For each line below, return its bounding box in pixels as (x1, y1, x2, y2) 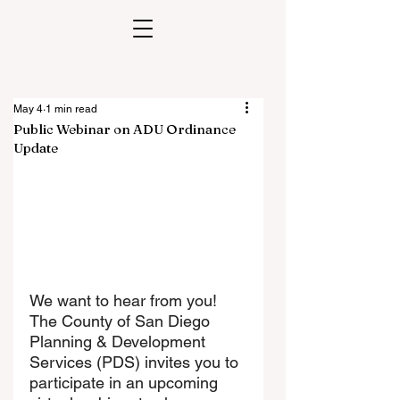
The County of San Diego (29, 311, 214, 330)
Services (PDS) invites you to (29, 352, 243, 371)
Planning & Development (29, 331, 210, 351)
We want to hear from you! (29, 290, 221, 310)
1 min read (46, 103, 97, 115)
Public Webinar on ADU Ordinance (13, 121, 236, 137)
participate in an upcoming (29, 372, 222, 392)
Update (13, 139, 58, 156)
